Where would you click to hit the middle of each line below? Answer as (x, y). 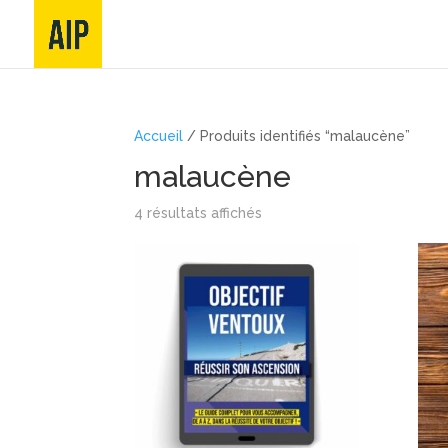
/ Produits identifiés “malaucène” (297, 136)
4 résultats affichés (198, 213)
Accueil (159, 136)
